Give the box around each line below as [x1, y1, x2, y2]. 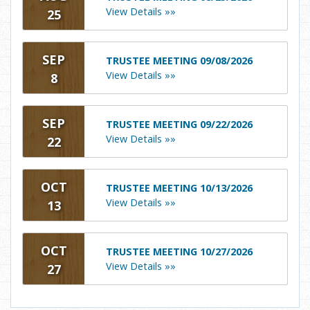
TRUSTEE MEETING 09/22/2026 [106, 118, 253, 131]
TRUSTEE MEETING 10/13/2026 [106, 181, 253, 195]
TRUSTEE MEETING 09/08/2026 [106, 54, 253, 68]
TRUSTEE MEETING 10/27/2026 [106, 245, 253, 259]
